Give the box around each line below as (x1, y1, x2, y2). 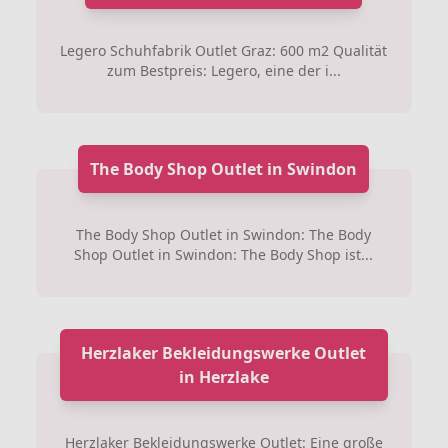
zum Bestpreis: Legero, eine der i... (106, 60, 341, 80)
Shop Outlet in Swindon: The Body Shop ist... (74, 244, 374, 264)
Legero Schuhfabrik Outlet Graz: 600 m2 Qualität (60, 40, 388, 60)
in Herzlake (178, 365, 269, 388)
